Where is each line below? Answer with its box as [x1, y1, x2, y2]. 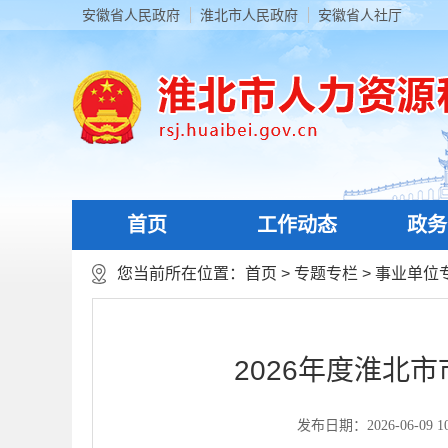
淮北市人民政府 [200, 7, 298, 23]
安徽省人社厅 [318, 7, 402, 23]
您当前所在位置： [117, 265, 245, 282]
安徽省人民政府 [82, 7, 180, 23]
